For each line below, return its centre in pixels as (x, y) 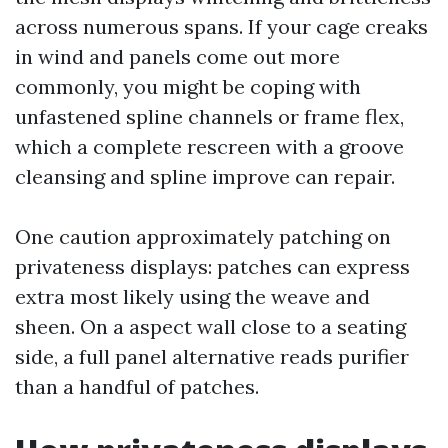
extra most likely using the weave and (192, 296)
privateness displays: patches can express (212, 266)
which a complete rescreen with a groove (209, 146)
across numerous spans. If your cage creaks (221, 26)
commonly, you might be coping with (188, 86)
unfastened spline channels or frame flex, (209, 116)
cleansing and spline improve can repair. (205, 176)
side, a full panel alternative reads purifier (212, 356)
